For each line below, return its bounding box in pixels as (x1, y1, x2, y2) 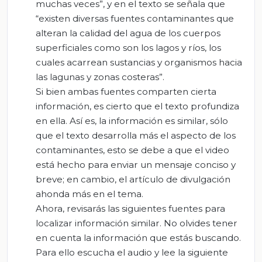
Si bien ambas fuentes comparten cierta (36, 85, 216, 97)
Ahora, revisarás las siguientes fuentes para (36, 202, 225, 214)
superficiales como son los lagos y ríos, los (36, 42, 221, 53)
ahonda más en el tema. (36, 188, 143, 199)
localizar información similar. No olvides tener (36, 217, 237, 229)
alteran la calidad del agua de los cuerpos (36, 27, 220, 39)
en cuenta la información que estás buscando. (36, 232, 241, 243)
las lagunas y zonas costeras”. (36, 71, 164, 82)
